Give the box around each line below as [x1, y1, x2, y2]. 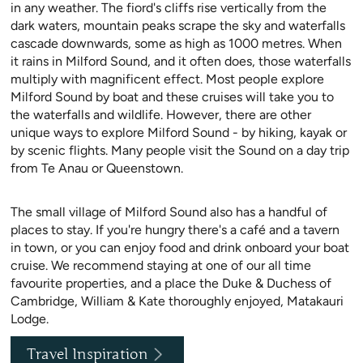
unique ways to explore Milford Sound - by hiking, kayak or [11, 125, 347, 141]
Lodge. [11, 311, 49, 327]
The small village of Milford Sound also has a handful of [11, 204, 327, 220]
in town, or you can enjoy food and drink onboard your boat [11, 240, 349, 256]
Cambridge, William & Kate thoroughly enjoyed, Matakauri [11, 293, 344, 310]
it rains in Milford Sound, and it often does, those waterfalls [11, 53, 351, 70]
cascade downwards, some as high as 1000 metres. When [11, 36, 342, 52]
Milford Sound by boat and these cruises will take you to [11, 89, 334, 105]
